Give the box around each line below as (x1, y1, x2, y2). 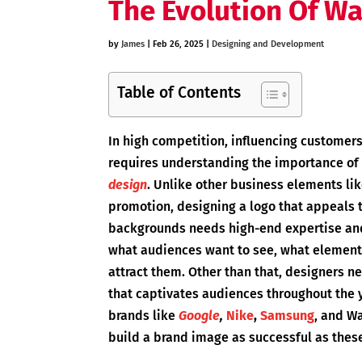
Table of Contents (117, 83, 242, 103)
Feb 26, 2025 (153, 39, 204, 50)
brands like (108, 308, 179, 324)
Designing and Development (212, 39, 325, 50)
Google (179, 308, 221, 324)
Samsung (260, 308, 315, 324)
